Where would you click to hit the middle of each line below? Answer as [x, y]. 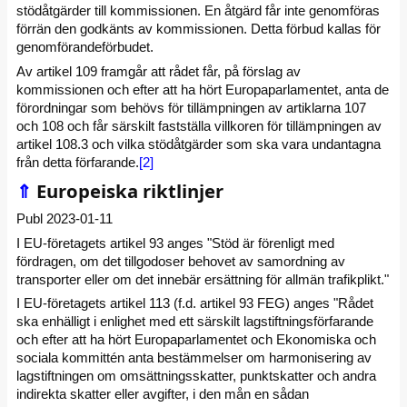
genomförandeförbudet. [85, 47]
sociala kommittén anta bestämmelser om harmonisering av [194, 358]
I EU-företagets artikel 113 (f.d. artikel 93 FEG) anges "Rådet [195, 303]
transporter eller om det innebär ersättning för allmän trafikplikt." [203, 279]
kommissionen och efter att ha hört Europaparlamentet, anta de [203, 89]
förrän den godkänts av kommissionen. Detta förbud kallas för [199, 29]
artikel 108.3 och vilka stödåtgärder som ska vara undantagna [199, 144]
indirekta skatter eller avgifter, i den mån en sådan [163, 394]
